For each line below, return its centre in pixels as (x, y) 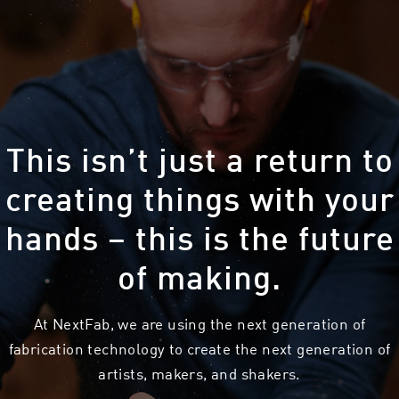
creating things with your (199, 197)
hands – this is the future (199, 236)
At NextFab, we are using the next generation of (199, 324)
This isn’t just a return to (199, 158)
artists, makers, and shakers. (199, 374)
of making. (199, 276)
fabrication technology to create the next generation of (199, 349)
